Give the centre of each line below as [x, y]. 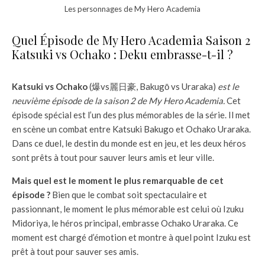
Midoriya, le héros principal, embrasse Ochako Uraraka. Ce [125, 223]
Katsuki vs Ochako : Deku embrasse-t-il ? [122, 54]
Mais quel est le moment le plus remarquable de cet [118, 180]
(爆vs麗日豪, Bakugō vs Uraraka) [153, 86]
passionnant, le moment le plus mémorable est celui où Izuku [128, 209]
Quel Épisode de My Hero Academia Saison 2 [131, 40]
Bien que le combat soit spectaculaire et [129, 194]
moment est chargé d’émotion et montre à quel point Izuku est [131, 237]
